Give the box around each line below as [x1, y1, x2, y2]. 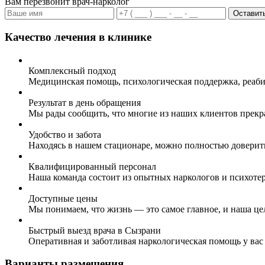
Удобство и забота [28, 129, 101, 140]
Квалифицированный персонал [28, 161, 156, 172]
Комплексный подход [28, 65, 116, 76]
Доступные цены [28, 193, 98, 203]
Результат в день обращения [28, 97, 141, 108]
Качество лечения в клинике [5, 30, 151, 43]
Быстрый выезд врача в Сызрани [28, 225, 161, 235]
